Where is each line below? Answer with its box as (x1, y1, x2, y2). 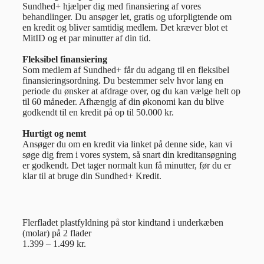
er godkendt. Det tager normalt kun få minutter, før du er (22, 160, 231, 170)
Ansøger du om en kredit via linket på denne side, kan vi (22, 138, 232, 149)
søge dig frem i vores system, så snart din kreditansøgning (22, 149, 236, 160)
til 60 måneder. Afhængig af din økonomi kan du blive (22, 96, 224, 107)
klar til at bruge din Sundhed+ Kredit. (22, 170, 161, 181)
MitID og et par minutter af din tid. (22, 32, 151, 43)
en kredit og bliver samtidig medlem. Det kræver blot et (22, 22, 227, 32)
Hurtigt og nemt (22, 128, 86, 138)
